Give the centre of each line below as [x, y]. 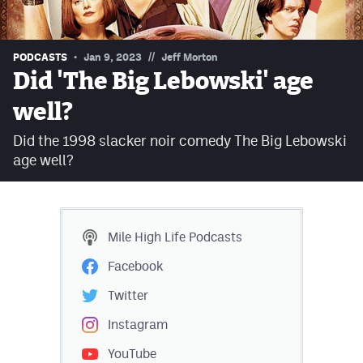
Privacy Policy [55, 52]
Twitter [128, 296]
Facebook [135, 267]
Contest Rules [55, 19]
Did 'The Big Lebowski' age [163, 82]
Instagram [138, 325]
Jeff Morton [190, 58]
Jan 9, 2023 [113, 58]
